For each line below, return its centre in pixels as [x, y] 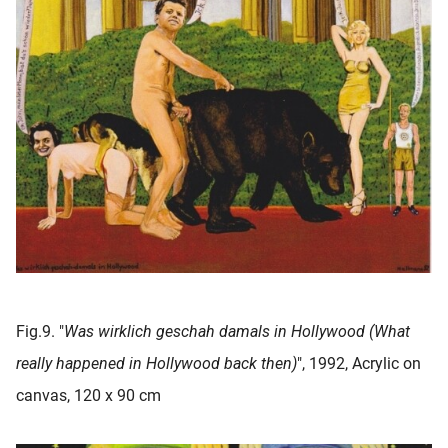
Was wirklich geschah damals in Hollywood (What [237, 332]
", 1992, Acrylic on [359, 364]
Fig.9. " [40, 332]
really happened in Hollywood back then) [156, 364]
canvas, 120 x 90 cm [88, 396]
